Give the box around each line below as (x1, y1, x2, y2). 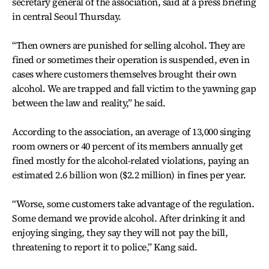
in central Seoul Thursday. (12, 10, 121, 23)
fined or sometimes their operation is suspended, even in (12, 53, 250, 66)
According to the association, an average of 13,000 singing (12, 125, 251, 138)
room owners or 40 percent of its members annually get (12, 139, 243, 153)
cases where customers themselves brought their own (12, 67, 237, 80)
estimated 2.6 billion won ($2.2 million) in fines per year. (12, 168, 246, 181)
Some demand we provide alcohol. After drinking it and (12, 211, 246, 225)
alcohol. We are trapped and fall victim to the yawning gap (12, 82, 256, 95)
